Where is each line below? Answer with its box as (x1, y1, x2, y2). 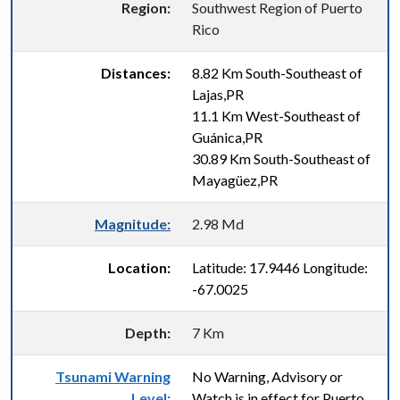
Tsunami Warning (55, 368, 171, 385)
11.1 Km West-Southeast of (192, 107, 361, 124)
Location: (108, 259, 171, 276)
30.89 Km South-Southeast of (192, 150, 371, 167)
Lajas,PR (192, 86, 244, 103)
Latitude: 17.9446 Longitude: (192, 259, 368, 276)
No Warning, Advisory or (192, 368, 343, 385)
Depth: (125, 324, 171, 341)
